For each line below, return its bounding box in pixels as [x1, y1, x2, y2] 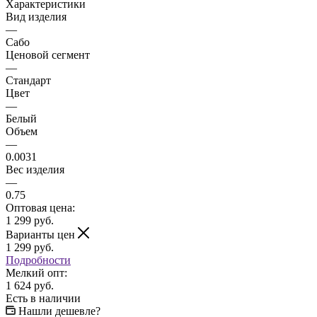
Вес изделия [6, 163, 64, 175]
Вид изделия [6, 10, 67, 23]
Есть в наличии [6, 292, 81, 304]
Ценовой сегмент [6, 48, 90, 61]
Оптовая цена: [6, 201, 75, 214]
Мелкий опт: [6, 266, 67, 279]
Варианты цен [6, 228, 78, 241]
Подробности [6, 253, 71, 266]
